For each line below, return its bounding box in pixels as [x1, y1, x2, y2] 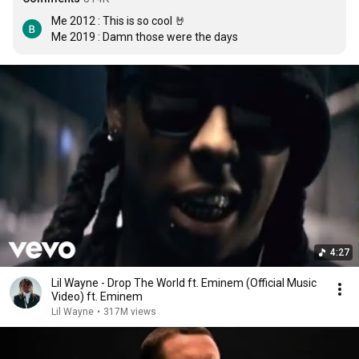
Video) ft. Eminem [51, 290, 143, 303]
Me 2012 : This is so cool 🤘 [51, 14, 186, 27]
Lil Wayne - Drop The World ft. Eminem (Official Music [51, 276, 317, 289]
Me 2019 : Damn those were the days [51, 30, 238, 43]
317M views [103, 306, 156, 317]
